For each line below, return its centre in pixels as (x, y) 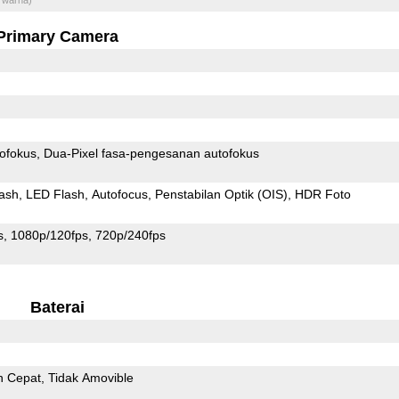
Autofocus (119, 194)
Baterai (57, 307)
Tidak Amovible (90, 377)
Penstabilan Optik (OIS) (221, 194)
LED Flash (55, 194)
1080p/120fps (49, 235)
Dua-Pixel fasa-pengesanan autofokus (180, 153)
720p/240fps (130, 235)
